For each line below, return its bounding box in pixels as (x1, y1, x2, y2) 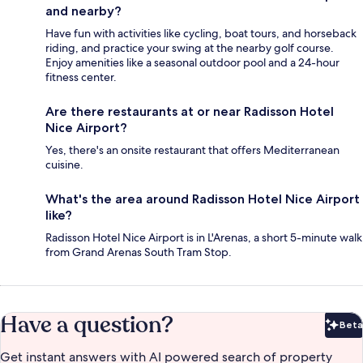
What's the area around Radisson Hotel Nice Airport (45, 190, 360, 207)
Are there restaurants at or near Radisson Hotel (45, 103, 334, 119)
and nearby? (45, 2, 122, 19)
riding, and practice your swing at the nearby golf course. (45, 40, 334, 55)
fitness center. (45, 69, 117, 84)
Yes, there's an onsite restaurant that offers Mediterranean (45, 142, 340, 157)
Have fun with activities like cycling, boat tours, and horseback (45, 25, 357, 41)
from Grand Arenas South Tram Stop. (45, 244, 232, 259)
